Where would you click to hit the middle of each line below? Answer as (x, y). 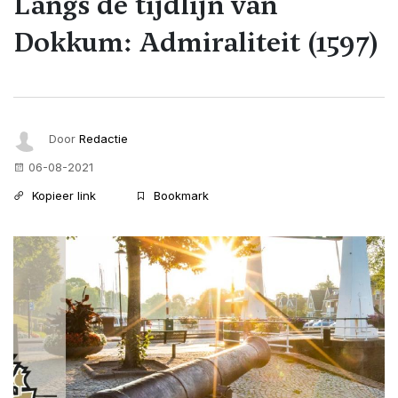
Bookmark (179, 195)
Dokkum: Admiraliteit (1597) (196, 42)
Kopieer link (62, 195)
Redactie (103, 138)
